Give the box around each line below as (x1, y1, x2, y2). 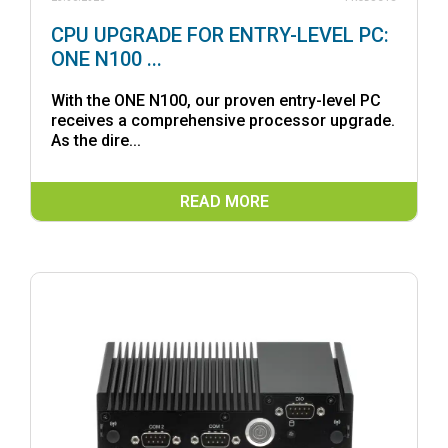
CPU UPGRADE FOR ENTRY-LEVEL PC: (51, 22, 389, 47)
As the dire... (51, 130, 141, 150)
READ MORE (179, 191, 269, 211)
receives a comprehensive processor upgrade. (51, 110, 395, 130)
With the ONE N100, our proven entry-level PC (51, 90, 381, 110)
